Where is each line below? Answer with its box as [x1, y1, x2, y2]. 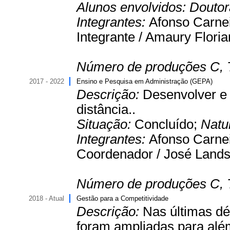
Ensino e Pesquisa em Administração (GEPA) [76, 78, 213, 85]
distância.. [76, 102, 136, 117]
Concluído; [135, 117, 201, 131]
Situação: [76, 117, 135, 131]
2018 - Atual [29, 195, 64, 202]
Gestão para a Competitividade [76, 195, 168, 202]
